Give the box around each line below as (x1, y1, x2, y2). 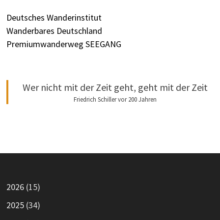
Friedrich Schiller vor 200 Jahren (74, 95, 157, 104)
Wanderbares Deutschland (6, 25, 102, 36)
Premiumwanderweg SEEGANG (6, 38, 121, 50)
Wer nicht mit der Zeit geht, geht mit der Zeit (23, 81, 208, 93)
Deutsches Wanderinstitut (6, 11, 102, 23)
